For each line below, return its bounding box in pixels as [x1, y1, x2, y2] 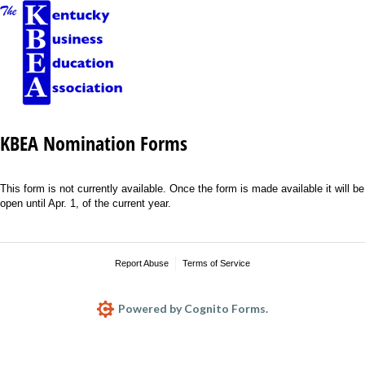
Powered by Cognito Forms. [116, 301, 269, 315]
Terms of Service [182, 257, 250, 268]
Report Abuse [115, 257, 169, 268]
